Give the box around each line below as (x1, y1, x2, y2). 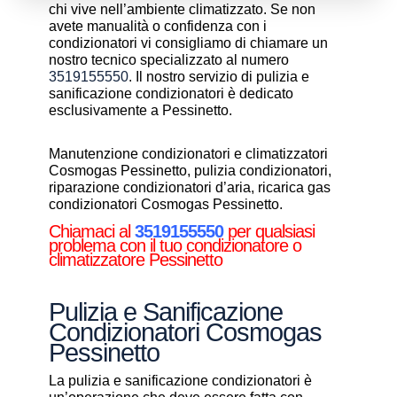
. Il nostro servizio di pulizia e (128, 69, 309, 84)
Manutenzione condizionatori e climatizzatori (48, 146, 328, 161)
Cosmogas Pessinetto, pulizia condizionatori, (48, 163, 331, 178)
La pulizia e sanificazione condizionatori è (48, 373, 312, 388)
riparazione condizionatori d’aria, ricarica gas (48, 180, 331, 195)
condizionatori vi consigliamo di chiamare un (48, 35, 328, 51)
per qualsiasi (222, 222, 315, 241)
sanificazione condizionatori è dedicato (48, 86, 293, 101)
